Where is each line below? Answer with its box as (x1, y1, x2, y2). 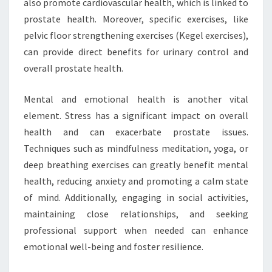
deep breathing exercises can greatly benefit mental (24, 158, 248, 171)
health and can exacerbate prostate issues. (24, 126, 248, 138)
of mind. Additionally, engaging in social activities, (24, 191, 248, 203)
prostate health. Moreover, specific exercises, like (24, 13, 248, 25)
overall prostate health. (24, 62, 123, 74)
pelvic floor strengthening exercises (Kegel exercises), (24, 29, 248, 41)
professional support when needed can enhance (24, 224, 248, 236)
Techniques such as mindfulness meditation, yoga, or (24, 142, 248, 154)
